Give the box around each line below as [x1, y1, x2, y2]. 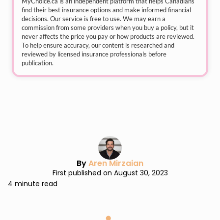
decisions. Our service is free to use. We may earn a [22, 15, 165, 23]
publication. [22, 59, 54, 67]
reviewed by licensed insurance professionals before [22, 50, 166, 58]
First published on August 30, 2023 [52, 168, 168, 178]
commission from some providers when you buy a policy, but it [22, 24, 194, 31]
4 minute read [8, 179, 57, 189]
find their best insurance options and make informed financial [22, 6, 191, 14]
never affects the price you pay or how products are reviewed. [22, 32, 194, 40]
